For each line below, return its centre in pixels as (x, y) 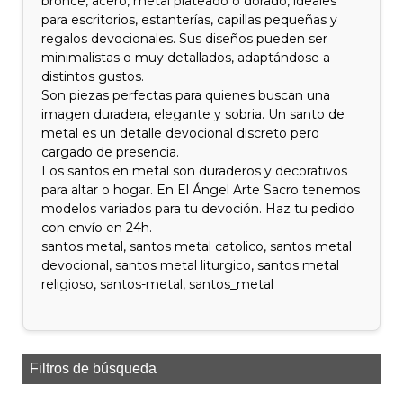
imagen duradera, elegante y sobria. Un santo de (193, 114)
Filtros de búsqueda (93, 368)
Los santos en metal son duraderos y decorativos (195, 171)
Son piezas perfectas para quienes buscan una (186, 95)
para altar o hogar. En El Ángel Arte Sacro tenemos (201, 190)
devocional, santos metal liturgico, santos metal (191, 265)
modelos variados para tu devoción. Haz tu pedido (198, 209)
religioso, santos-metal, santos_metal (158, 284)
